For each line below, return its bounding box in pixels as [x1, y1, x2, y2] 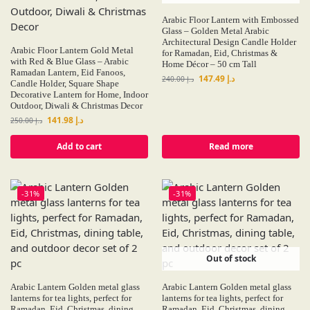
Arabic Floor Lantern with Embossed [162, 15, 299, 25]
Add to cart [57, 140, 102, 152]
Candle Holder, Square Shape [10, 78, 119, 89]
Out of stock [206, 253, 256, 264]
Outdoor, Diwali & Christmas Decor [10, 100, 143, 111]
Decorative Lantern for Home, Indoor [10, 89, 148, 100]
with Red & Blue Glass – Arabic [10, 56, 129, 66]
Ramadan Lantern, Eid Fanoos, [10, 67, 125, 77]
